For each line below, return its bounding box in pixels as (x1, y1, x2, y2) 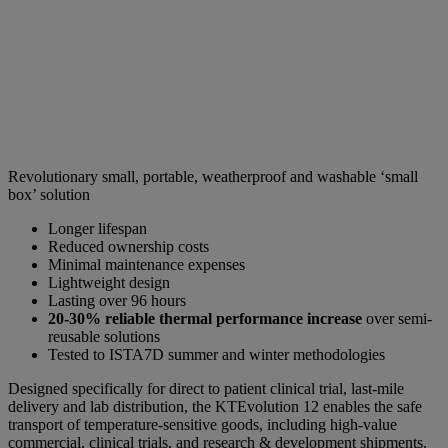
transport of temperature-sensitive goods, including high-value (8, 416, 397, 434)
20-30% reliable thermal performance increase (48, 310, 366, 328)
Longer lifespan (48, 220, 147, 238)
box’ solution (8, 186, 90, 204)
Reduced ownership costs (48, 238, 209, 256)
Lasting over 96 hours (48, 292, 186, 310)
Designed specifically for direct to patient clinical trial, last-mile (8, 380, 404, 398)
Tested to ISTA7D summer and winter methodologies (48, 346, 385, 364)
